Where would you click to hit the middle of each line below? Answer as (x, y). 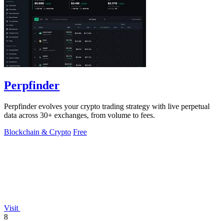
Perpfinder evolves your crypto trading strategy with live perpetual (107, 106)
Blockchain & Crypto (37, 132)
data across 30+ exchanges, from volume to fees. (79, 115)
